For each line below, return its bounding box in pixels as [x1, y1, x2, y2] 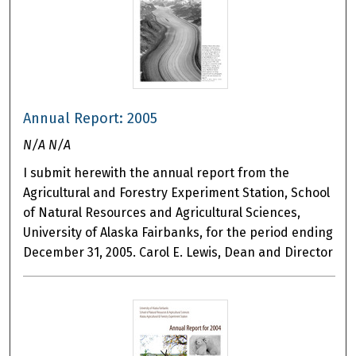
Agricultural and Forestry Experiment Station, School [23, 185, 331, 201]
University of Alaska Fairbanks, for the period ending [23, 225, 334, 241]
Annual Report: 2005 [23, 110, 158, 128]
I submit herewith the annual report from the [23, 165, 290, 181]
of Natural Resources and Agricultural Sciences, [23, 205, 301, 221]
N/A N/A [23, 137, 72, 153]
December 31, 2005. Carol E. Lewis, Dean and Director [23, 245, 334, 261]
